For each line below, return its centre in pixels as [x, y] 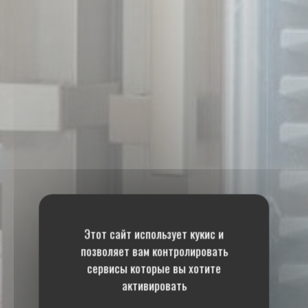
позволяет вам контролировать [154, 251]
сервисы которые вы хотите [154, 268]
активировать [154, 285]
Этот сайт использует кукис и [154, 233]
